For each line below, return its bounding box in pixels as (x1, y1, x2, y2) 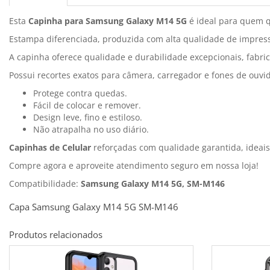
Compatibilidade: (9, 178, 81, 190)
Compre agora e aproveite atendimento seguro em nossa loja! (9, 160, 259, 172)
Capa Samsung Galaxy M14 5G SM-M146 (9, 201, 178, 213)
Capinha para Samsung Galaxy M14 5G (28, 15, 187, 27)
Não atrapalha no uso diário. (33, 124, 149, 136)
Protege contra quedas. (33, 87, 127, 99)
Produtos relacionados (9, 228, 102, 241)
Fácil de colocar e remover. (33, 99, 141, 111)
